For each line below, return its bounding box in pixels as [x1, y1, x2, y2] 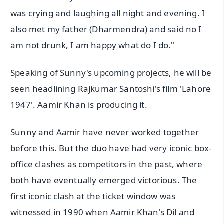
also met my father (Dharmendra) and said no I [10, 23, 202, 35]
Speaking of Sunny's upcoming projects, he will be [10, 67, 212, 79]
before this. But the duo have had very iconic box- [10, 142, 212, 154]
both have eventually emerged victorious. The [10, 174, 197, 186]
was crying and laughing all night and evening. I [10, 7, 205, 19]
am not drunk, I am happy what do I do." [10, 39, 175, 51]
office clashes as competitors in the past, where [10, 158, 203, 170]
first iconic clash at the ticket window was [10, 190, 176, 202]
